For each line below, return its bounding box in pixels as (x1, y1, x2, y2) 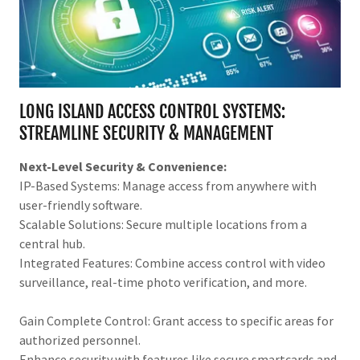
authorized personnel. (19, 332, 141, 348)
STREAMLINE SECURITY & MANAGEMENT (19, 122, 273, 144)
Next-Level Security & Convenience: (19, 158, 227, 174)
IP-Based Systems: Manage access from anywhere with (19, 178, 317, 194)
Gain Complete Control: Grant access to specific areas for (19, 313, 333, 329)
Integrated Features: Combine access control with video (19, 255, 325, 271)
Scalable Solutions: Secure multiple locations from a (19, 216, 307, 232)
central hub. (19, 235, 85, 252)
